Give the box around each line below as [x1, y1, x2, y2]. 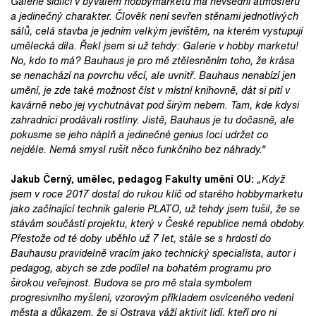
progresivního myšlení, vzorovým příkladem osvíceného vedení [11, 289, 293, 305]
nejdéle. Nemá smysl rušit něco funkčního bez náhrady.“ [11, 141, 269, 157]
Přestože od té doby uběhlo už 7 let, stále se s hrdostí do [11, 230, 271, 245]
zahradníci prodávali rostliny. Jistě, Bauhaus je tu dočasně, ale [11, 111, 294, 127]
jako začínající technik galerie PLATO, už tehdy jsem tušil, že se [11, 200, 300, 216]
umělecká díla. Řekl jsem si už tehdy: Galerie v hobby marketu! [11, 37, 298, 53]
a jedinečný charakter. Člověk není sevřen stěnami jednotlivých [11, 8, 298, 23]
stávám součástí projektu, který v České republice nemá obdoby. [11, 215, 305, 231]
